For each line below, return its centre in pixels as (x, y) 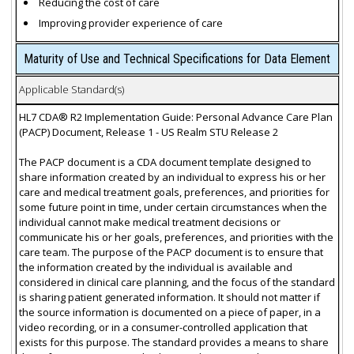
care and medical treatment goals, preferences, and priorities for (174, 192)
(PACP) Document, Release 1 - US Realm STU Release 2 (148, 132)
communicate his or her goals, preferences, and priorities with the (176, 237)
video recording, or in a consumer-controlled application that (163, 328)
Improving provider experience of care (131, 23)
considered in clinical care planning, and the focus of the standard (177, 282)
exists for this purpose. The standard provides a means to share (173, 343)
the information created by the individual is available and (155, 267)
